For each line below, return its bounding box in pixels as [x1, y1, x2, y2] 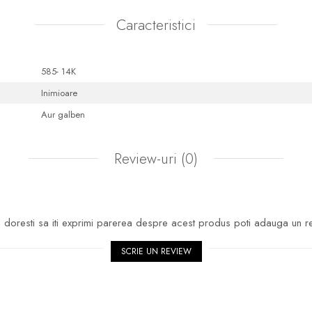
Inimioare [41, 86, 80, 100]
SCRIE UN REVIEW [120, 244, 192, 258]
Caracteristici [116, 14, 196, 36]
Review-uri [110, 148, 181, 169]
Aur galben [41, 107, 88, 121]
